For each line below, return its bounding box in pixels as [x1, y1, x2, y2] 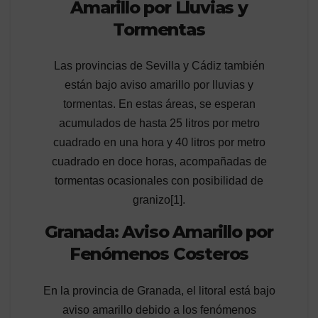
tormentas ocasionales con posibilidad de [55, 175, 263, 187]
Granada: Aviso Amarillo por [45, 221, 273, 243]
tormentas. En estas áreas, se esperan [62, 98, 256, 111]
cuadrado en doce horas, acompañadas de [51, 155, 267, 168]
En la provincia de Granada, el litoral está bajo [43, 284, 275, 297]
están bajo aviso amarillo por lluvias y [65, 79, 253, 92]
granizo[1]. [133, 194, 185, 207]
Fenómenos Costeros [69, 243, 249, 265]
